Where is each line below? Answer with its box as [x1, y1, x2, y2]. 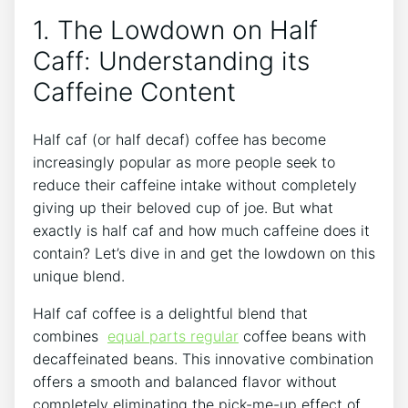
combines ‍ [33, 327, 107, 346]
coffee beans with [239, 327, 366, 346]
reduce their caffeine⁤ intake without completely [33, 176, 357, 195]
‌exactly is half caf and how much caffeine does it [33, 221, 370, 240]
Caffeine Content [33, 76, 236, 108]
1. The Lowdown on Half [33, 15, 318, 46]
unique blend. [33, 267, 125, 286]
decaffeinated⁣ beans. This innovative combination [33, 350, 373, 369]
